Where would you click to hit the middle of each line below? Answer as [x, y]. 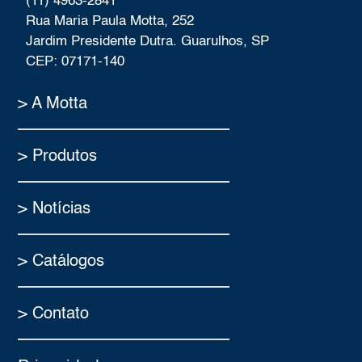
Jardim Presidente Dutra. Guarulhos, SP [148, 42]
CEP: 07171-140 [76, 62]
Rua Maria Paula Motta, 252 [110, 22]
